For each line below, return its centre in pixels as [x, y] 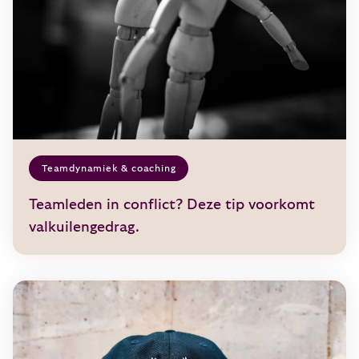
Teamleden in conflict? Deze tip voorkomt [172, 204]
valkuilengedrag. [84, 227]
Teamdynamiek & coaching [109, 168]
